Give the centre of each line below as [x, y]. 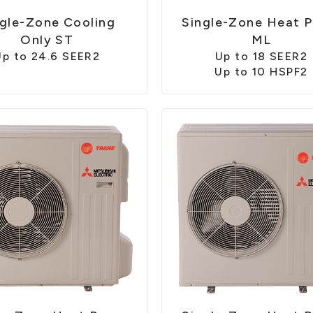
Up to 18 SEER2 [261, 56]
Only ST [47, 39]
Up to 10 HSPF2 [261, 71]
